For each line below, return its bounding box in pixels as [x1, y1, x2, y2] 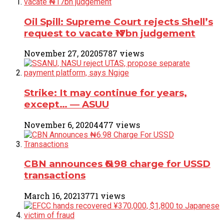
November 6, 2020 [24, 119, 93, 130]
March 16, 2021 [24, 190, 80, 201]
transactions [24, 169, 85, 181]
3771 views [80, 190, 125, 201]
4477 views [93, 119, 140, 130]
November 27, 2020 [24, 48, 98, 59]
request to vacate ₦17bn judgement [24, 27, 195, 39]
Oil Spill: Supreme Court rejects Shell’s [24, 15, 213, 27]
